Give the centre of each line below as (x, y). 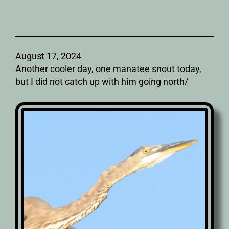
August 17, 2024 (48, 56)
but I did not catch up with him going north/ (102, 81)
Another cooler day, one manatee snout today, (108, 68)
